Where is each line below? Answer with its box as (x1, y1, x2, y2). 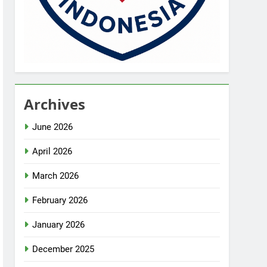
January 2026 (32, 219, 85, 231)
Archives (24, 94, 86, 114)
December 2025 (32, 244, 95, 255)
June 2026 (32, 122, 73, 133)
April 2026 (32, 146, 73, 157)
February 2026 (32, 195, 88, 206)
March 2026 (32, 170, 79, 182)
